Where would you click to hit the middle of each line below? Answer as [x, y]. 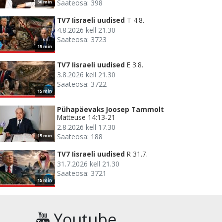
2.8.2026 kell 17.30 [86, 127]
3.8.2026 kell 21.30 [86, 75]
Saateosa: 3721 [82, 173]
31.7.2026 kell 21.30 [88, 164]
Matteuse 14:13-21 [86, 117]
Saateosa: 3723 [82, 40]
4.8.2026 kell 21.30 [86, 30]
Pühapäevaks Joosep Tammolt [111, 110]
